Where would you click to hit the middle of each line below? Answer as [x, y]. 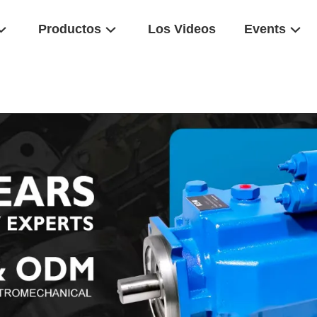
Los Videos [182, 29]
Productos [70, 29]
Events [265, 29]
